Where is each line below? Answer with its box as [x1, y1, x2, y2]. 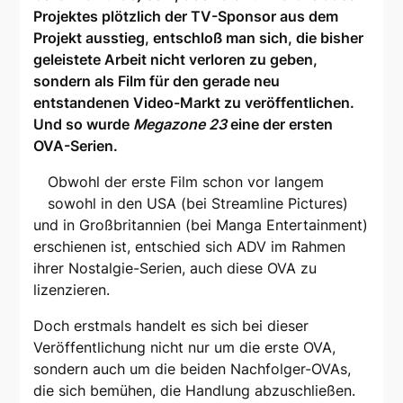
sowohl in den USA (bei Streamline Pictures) [48, 194, 349, 213]
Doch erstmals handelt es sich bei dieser [33, 317, 309, 336]
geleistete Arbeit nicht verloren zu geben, [33, 50, 318, 69]
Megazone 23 [133, 115, 228, 134]
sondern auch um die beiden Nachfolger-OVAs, [33, 360, 352, 379]
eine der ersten [227, 115, 334, 134]
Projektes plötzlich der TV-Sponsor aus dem [33, 7, 339, 26]
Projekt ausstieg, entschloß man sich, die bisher [33, 29, 364, 48]
